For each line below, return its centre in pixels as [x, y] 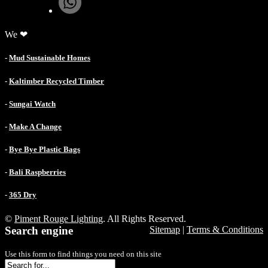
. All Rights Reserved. [144, 218]
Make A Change [35, 126]
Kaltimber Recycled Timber [57, 81]
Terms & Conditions [225, 229]
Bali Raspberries [37, 172]
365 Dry [23, 195]
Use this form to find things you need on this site [83, 254]
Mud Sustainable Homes [50, 58]
